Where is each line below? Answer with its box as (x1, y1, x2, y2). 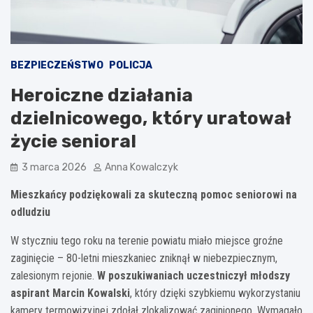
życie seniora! (10, 130, 136, 152)
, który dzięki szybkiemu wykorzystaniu (130, 286, 300, 300)
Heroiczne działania (10, 84, 193, 106)
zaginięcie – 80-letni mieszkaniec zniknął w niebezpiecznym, (10, 251, 277, 265)
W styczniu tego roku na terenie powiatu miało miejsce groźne (10, 233, 283, 247)
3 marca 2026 (22, 161, 87, 173)
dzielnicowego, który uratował (10, 107, 291, 129)
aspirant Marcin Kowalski (10, 286, 130, 300)
